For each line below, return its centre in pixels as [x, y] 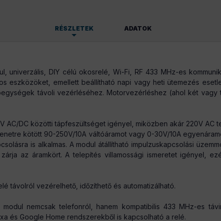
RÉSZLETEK [74, 28]
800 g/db [77, 85]
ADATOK [138, 28]
